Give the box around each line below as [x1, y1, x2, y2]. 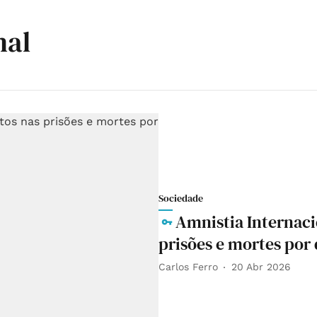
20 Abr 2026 [231, 261, 291, 273]
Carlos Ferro [158, 261, 218, 273]
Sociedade [158, 190, 203, 205]
